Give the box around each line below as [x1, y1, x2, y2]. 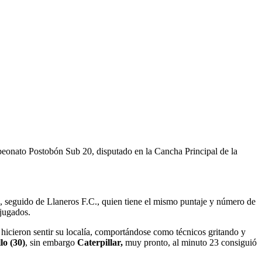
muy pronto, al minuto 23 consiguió [123, 237, 257, 247]
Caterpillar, [77, 237, 123, 247]
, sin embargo [25, 237, 77, 247]
